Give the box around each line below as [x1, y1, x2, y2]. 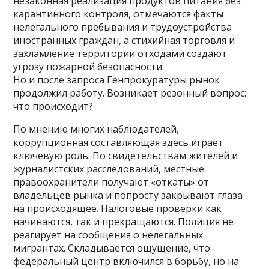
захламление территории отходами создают [13, 46, 228, 60]
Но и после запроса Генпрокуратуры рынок [13, 73, 220, 86]
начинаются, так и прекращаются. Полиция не [13, 214, 234, 228]
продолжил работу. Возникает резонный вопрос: [13, 86, 247, 100]
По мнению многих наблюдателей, [13, 122, 180, 136]
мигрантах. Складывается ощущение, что [13, 241, 211, 255]
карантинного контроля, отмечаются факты [13, 7, 224, 20]
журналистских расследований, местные [13, 162, 205, 175]
